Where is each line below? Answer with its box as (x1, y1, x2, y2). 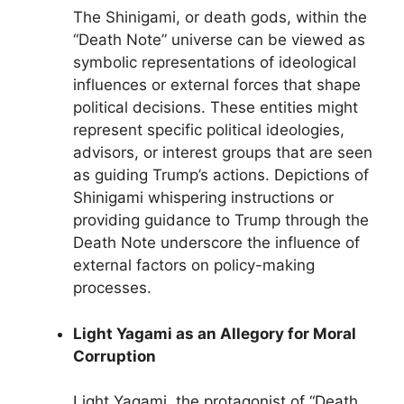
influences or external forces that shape (73, 76, 361, 94)
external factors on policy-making (73, 256, 315, 274)
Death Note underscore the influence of (73, 234, 360, 252)
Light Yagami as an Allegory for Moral (73, 324, 356, 343)
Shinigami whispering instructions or (73, 188, 334, 207)
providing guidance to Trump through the (73, 211, 369, 229)
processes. (73, 279, 151, 297)
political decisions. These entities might (73, 98, 358, 116)
